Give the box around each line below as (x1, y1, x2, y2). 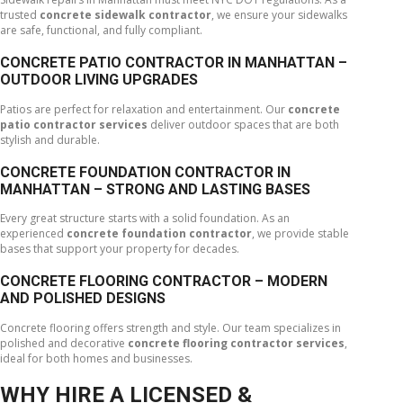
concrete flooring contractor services (128, 336, 345, 352)
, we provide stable (252, 226, 349, 242)
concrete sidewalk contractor (40, 6, 211, 22)
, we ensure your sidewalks (211, 6, 347, 22)
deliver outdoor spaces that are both (148, 116, 339, 132)
